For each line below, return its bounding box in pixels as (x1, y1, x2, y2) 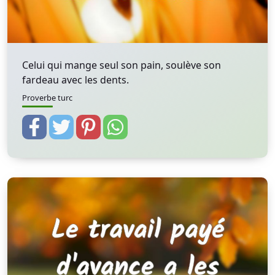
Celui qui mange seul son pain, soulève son (22, 58, 221, 72)
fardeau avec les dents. (22, 73, 129, 87)
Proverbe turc (22, 92, 72, 103)
